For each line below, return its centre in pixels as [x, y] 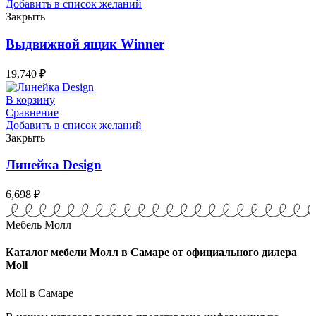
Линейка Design [54, 165]
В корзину [30, 99]
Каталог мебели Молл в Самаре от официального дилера [151, 253]
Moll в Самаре [39, 293]
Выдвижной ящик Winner [85, 44]
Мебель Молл [38, 225]
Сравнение [32, 112]
